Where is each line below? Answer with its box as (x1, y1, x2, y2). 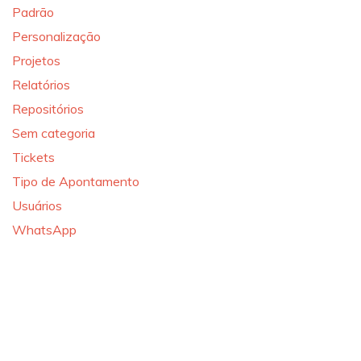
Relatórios (12, 76, 70, 93)
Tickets (12, 148, 55, 165)
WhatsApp (12, 221, 77, 238)
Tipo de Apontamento (12, 172, 139, 189)
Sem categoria (12, 124, 95, 141)
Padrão (12, 3, 54, 20)
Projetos (12, 52, 60, 68)
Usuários (12, 197, 62, 214)
